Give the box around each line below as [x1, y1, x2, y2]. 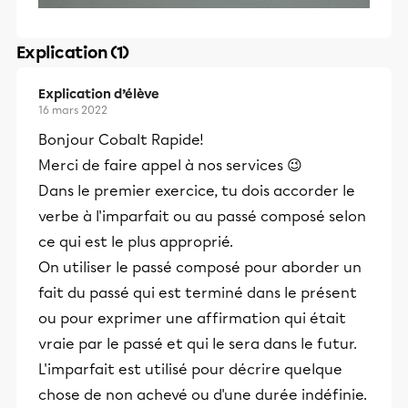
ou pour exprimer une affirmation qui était [38, 310, 346, 328]
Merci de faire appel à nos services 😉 [38, 157, 302, 175]
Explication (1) [16, 43, 129, 64]
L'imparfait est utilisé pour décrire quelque [38, 361, 342, 379]
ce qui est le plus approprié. [38, 233, 233, 251]
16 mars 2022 [38, 104, 107, 117]
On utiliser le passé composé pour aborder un [38, 259, 362, 277]
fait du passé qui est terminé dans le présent [38, 284, 357, 302]
